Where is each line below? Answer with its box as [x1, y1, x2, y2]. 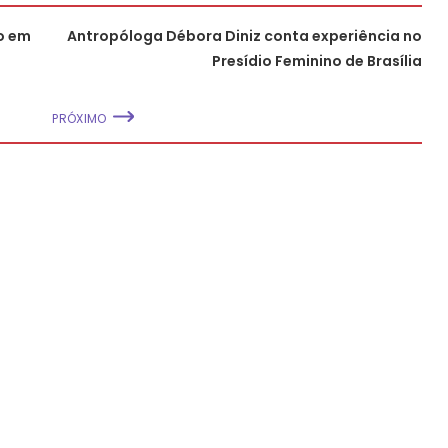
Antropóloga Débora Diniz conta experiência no [67, 25, 422, 46]
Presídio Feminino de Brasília [212, 50, 422, 71]
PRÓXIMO [52, 109, 107, 127]
